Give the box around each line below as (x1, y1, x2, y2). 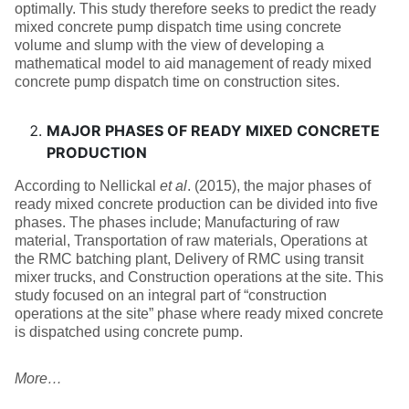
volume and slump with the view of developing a (15, 37, 324, 53)
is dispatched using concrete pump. (15, 324, 243, 340)
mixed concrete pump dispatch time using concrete (15, 19, 341, 35)
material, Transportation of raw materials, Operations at (15, 233, 367, 248)
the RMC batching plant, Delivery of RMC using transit (15, 251, 363, 267)
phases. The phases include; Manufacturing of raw (15, 215, 340, 230)
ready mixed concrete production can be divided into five (15, 196, 378, 212)
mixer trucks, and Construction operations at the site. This (15, 269, 383, 285)
